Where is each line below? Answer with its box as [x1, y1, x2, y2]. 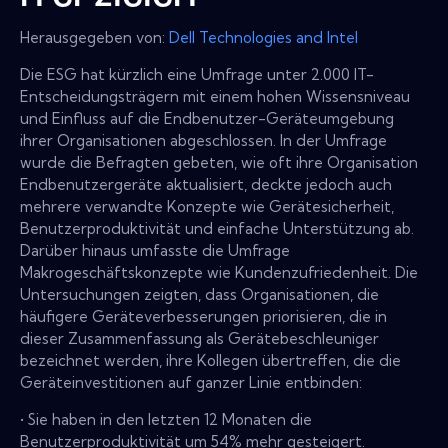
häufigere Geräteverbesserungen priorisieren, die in [20, 306, 387, 326]
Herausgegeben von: [20, 27, 169, 47]
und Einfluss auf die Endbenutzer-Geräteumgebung [20, 108, 394, 128]
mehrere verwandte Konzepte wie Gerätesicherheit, [20, 196, 394, 216]
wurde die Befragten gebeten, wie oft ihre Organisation [20, 152, 418, 172]
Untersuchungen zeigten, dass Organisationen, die [20, 284, 379, 304]
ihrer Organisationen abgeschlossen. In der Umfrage [20, 130, 387, 150]
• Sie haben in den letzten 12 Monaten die [20, 409, 312, 429]
